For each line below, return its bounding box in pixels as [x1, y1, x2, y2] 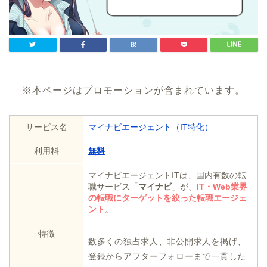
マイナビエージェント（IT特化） [88, 122, 213, 132]
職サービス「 [88, 181, 138, 191]
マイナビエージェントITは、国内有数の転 [88, 170, 246, 180]
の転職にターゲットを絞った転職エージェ [88, 193, 247, 203]
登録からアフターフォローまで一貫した [88, 251, 246, 261]
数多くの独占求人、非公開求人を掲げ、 [88, 236, 246, 246]
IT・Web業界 [197, 181, 247, 191]
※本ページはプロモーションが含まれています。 [22, 85, 245, 95]
